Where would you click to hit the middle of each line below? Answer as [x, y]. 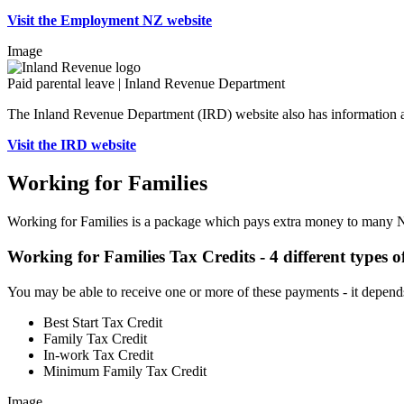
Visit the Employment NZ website [110, 21]
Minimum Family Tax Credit [125, 371]
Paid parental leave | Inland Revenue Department [146, 84]
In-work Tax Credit [98, 354]
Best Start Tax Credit [103, 322]
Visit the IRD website [72, 145]
